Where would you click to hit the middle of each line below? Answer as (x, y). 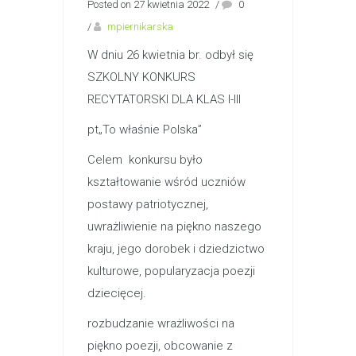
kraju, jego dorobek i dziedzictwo (176, 248)
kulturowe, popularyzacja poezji (171, 271)
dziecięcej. (117, 293)
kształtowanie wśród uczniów (166, 182)
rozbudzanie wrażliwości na (161, 323)
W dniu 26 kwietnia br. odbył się (170, 54)
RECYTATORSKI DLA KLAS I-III (164, 99)
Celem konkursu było (145, 159)
